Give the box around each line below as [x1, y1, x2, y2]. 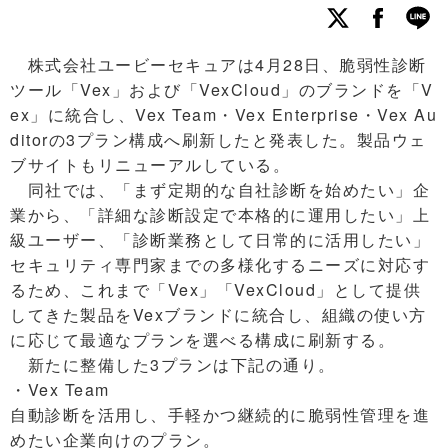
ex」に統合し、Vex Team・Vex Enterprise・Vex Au [10, 103, 437, 126]
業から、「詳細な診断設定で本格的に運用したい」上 [10, 203, 430, 226]
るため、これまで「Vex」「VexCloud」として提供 [10, 278, 421, 301]
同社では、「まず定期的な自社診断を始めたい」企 [10, 178, 430, 201]
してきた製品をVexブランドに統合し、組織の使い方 [10, 303, 427, 326]
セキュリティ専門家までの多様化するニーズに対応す [10, 253, 430, 276]
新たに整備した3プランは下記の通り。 [10, 353, 336, 376]
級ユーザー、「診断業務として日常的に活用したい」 [10, 228, 430, 251]
